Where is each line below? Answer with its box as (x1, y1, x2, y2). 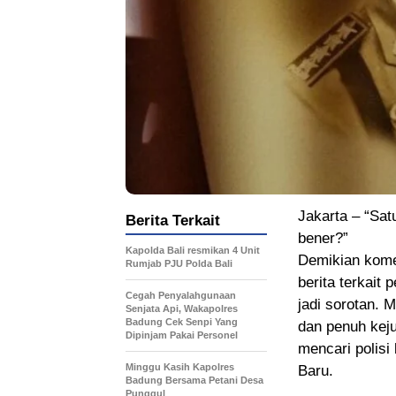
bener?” (298, 230, 348, 247)
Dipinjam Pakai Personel (126, 330, 238, 341)
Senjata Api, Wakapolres (126, 303, 238, 315)
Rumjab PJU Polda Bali (126, 258, 232, 270)
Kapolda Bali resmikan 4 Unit (126, 245, 260, 256)
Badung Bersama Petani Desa (126, 375, 263, 386)
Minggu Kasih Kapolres (126, 362, 234, 373)
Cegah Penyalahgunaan (126, 290, 236, 301)
